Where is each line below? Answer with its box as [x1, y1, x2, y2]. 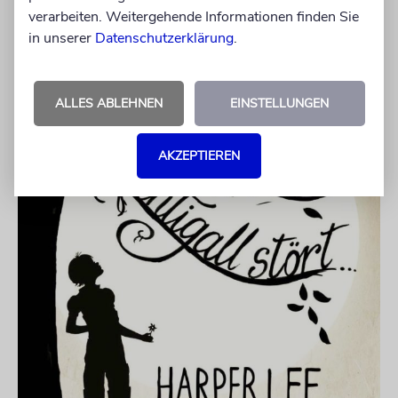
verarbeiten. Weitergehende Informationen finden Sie [28, 6, 359, 27]
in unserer [28, 28, 95, 48]
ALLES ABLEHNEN [54, 94, 163, 112]
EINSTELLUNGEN [230, 94, 329, 112]
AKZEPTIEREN [158, 147, 240, 164]
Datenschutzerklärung [95, 28, 234, 48]
